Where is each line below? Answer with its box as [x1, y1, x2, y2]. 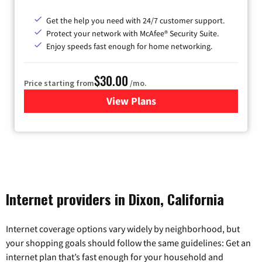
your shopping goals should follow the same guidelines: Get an [6, 237, 251, 249]
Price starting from [24, 78, 94, 89]
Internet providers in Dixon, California [6, 188, 224, 210]
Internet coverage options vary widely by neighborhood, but [6, 223, 240, 235]
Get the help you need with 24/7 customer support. [46, 15, 225, 26]
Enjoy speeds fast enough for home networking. [46, 41, 212, 52]
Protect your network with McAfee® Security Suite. [46, 28, 219, 39]
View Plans [106, 94, 156, 108]
